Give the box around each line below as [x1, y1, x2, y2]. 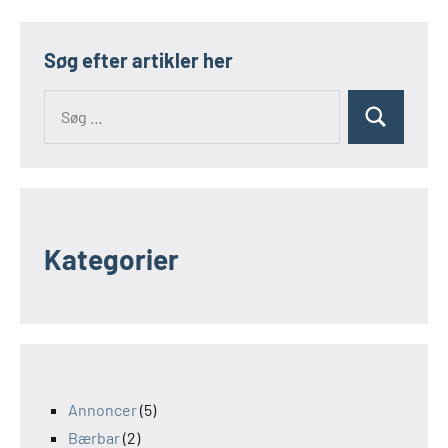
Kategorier [44, 242, 179, 277]
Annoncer [68, 400, 137, 420]
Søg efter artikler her [44, 48, 233, 73]
